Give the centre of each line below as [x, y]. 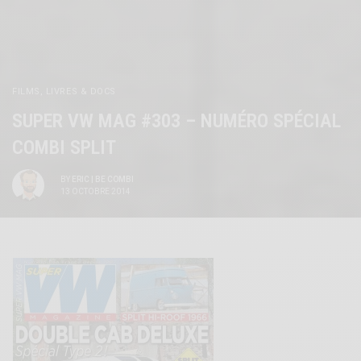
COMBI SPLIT [64, 148]
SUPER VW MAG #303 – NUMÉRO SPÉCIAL [176, 121]
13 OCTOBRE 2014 [95, 191]
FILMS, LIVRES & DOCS [64, 92]
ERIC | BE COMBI [103, 179]
